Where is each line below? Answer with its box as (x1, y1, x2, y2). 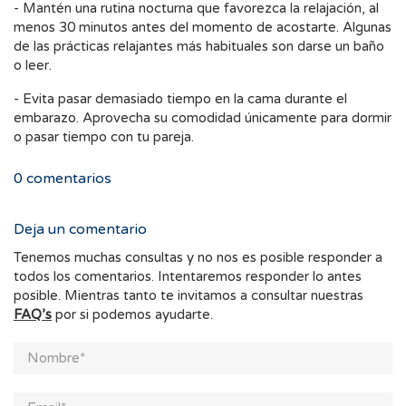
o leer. (14, 57, 52, 74)
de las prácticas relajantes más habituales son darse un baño (14, 38, 384, 55)
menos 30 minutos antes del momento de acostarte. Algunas (14, 19, 391, 36)
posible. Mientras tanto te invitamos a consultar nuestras (14, 287, 363, 304)
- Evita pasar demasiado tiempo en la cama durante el (14, 91, 347, 108)
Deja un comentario (14, 220, 147, 239)
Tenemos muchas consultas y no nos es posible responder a (14, 249, 382, 266)
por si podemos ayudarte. (52, 306, 213, 324)
